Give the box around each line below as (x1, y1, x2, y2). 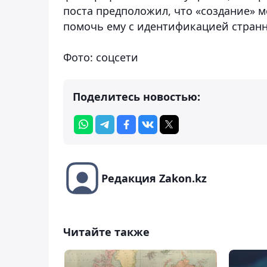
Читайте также (63, 224, 150, 239)
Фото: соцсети (63, 49, 138, 64)
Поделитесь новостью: (73, 89, 200, 104)
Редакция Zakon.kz (101, 170, 207, 185)
